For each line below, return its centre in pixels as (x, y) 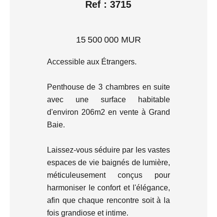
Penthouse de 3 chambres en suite (108, 87)
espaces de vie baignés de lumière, (108, 163)
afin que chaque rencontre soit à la (108, 201)
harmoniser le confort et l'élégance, (108, 188)
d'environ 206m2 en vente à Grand (108, 112)
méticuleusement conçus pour (108, 175)
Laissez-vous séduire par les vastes (108, 150)
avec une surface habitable (108, 100)
